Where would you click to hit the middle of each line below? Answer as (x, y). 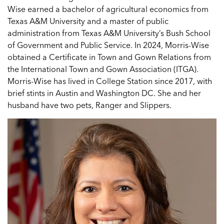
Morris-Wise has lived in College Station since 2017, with (110, 81)
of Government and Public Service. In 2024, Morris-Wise (108, 45)
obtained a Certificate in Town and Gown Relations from (109, 57)
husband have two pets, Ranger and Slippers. (89, 105)
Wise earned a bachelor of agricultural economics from (108, 9)
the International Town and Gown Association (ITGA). (103, 69)
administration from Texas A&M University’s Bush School (109, 33)
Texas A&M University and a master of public (88, 21)
